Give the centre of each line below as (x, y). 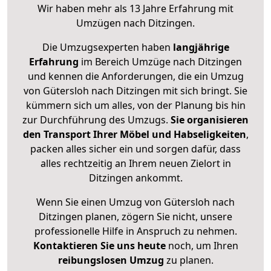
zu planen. (188, 260)
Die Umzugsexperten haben (107, 47)
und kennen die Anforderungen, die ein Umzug (135, 77)
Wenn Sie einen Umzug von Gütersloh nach (135, 202)
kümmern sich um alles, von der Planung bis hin (135, 106)
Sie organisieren (210, 120)
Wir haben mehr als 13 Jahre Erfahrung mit (135, 9)
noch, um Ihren (202, 246)
